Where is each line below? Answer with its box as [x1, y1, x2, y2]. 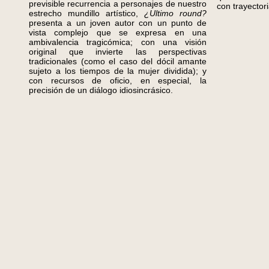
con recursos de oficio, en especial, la [29, 76, 207, 85]
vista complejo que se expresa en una [29, 28, 207, 37]
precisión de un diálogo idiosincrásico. [29, 85, 173, 95]
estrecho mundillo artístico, [29, 8, 144, 18]
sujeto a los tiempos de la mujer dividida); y [29, 66, 207, 76]
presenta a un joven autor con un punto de [29, 18, 207, 28]
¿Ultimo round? [144, 8, 207, 18]
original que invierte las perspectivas [29, 47, 207, 56]
